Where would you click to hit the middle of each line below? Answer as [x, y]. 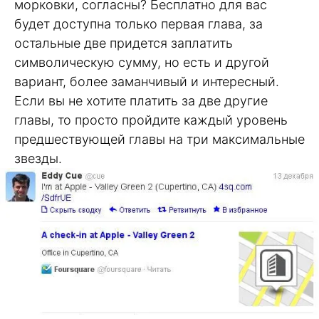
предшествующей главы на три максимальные [159, 139]
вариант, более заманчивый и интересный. [147, 81]
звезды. [38, 158]
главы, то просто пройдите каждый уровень [151, 120]
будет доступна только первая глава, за [138, 23]
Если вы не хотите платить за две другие [141, 100]
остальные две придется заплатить [124, 43]
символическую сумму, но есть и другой [142, 62]
